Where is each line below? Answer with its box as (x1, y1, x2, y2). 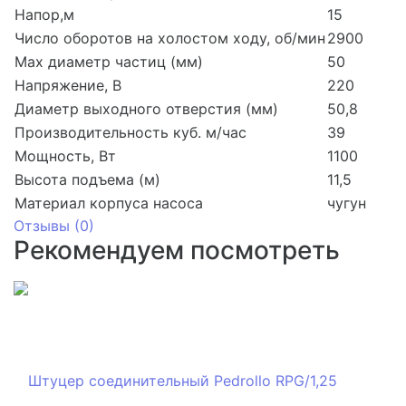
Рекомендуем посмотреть (14, 234, 340, 266)
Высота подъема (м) (14, 169, 160, 188)
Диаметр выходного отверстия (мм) (14, 99, 278, 118)
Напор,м (14, 5, 74, 24)
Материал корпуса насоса (14, 193, 203, 212)
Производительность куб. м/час (14, 122, 246, 141)
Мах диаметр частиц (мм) (14, 52, 203, 71)
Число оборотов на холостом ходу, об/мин (14, 28, 325, 47)
